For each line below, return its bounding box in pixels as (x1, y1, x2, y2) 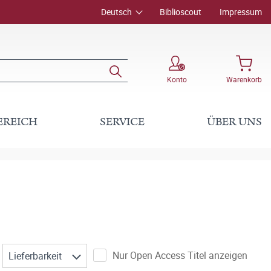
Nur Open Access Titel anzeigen (113, 249, 247, 262)
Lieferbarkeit (8, 249, 64, 263)
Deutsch (101, 6, 132, 18)
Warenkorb (226, 74, 262, 84)
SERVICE (99, 114, 145, 130)
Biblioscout (160, 6, 201, 18)
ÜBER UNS (206, 114, 262, 130)
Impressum (220, 6, 262, 18)
